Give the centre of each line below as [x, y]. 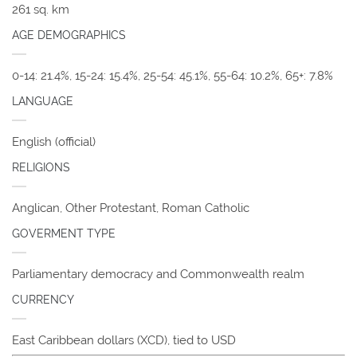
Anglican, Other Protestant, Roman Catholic [131, 208]
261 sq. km [41, 10]
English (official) [54, 142]
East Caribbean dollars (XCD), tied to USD [124, 341]
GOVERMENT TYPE [64, 234]
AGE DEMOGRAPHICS [69, 35]
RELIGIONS [41, 168]
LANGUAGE [43, 102]
